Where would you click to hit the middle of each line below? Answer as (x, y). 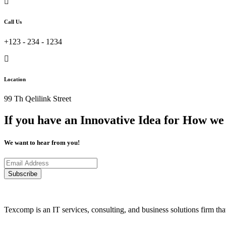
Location (15, 79)
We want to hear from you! (42, 142)
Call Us (13, 21)
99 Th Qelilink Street (38, 99)
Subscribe (23, 174)
